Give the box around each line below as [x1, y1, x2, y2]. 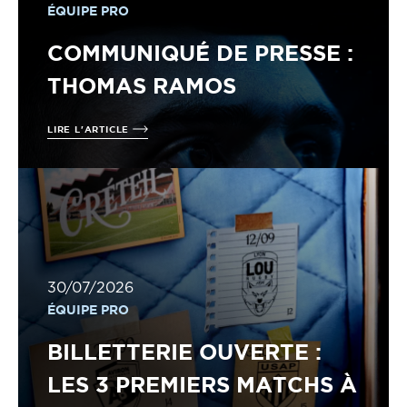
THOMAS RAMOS [47, 73, 236, 99]
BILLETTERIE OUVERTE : [47, 339, 322, 365]
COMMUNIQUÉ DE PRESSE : [47, 40, 353, 66]
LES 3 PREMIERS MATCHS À [47, 372, 357, 398]
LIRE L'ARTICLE [47, 124, 133, 135]
